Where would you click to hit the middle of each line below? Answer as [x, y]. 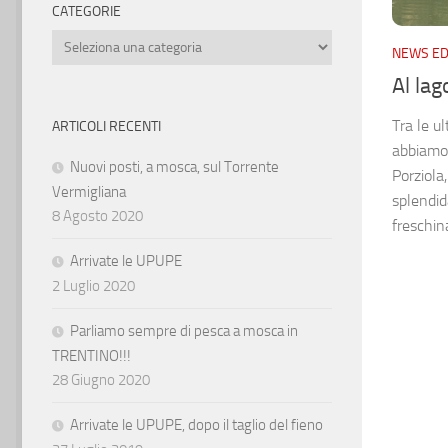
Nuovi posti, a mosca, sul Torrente [174, 167]
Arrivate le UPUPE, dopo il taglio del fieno [196, 425]
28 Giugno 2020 [101, 380]
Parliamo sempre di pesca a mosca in [184, 331]
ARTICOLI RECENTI [106, 126]
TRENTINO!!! [91, 356]
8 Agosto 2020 [97, 216]
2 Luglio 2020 [93, 286]
